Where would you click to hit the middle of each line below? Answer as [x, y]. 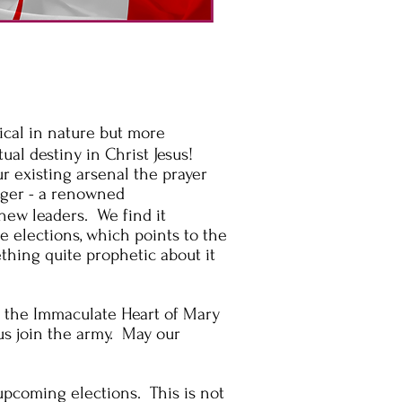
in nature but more [95, 133]
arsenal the [117, 174]
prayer [183, 174]
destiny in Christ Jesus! [109, 154]
